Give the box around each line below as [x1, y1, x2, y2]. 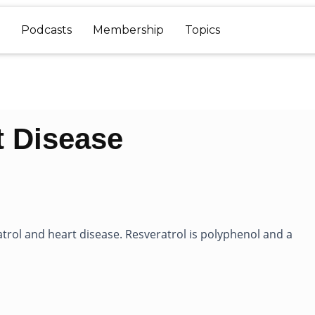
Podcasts [21, 23, 72, 37]
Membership [93, 23, 164, 37]
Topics [185, 23, 220, 37]
